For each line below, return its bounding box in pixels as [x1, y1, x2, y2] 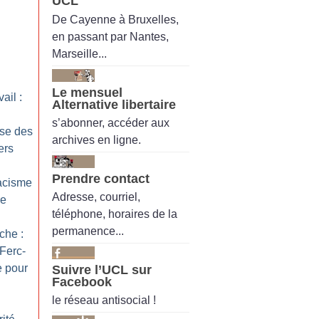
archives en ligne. [52, 133, 141, 146]
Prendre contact [52, 171, 150, 186]
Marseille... [52, 47, 107, 60]
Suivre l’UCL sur [52, 263, 152, 278]
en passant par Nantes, [52, 30, 169, 43]
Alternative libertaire [52, 97, 176, 112]
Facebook [52, 275, 112, 290]
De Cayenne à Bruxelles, [52, 13, 179, 26]
